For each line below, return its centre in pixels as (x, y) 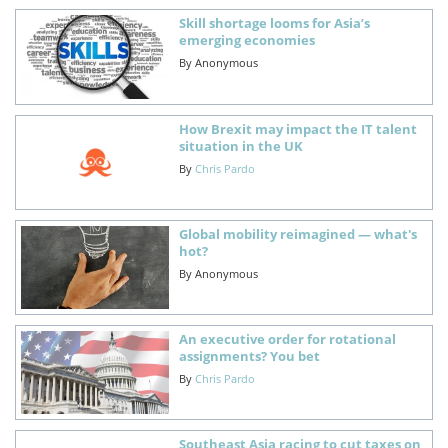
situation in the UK (240, 145)
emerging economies (246, 40)
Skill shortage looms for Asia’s (274, 23)
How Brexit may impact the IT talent (297, 128)
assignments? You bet (249, 355)
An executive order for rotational (287, 338)
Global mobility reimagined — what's (297, 233)
